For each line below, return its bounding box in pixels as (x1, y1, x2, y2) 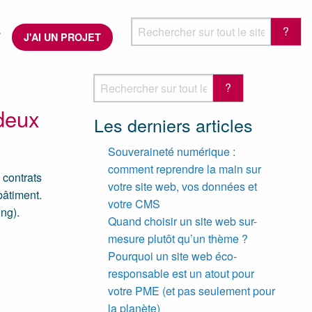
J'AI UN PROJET (24, 30, 101, 45)
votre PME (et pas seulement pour (107, 282, 275, 299)
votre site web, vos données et (107, 178, 257, 194)
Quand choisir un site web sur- (107, 212, 257, 229)
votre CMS (107, 195, 160, 212)
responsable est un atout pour (107, 265, 254, 281)
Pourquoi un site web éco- (107, 247, 237, 264)
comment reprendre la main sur (107, 160, 261, 177)
